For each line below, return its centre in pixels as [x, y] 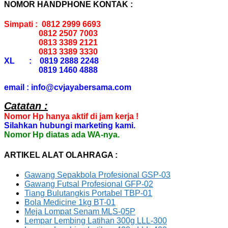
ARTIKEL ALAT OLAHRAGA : [61, 155]
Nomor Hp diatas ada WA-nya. [62, 135]
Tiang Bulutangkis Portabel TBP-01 [88, 193]
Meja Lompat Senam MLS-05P [80, 211]
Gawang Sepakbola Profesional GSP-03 [97, 175]
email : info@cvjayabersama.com [68, 88]
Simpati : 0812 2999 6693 [52, 24]
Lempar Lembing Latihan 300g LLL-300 [96, 221]
